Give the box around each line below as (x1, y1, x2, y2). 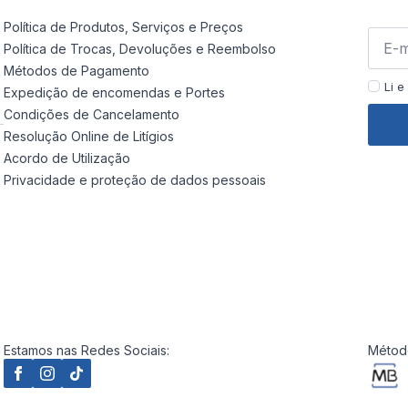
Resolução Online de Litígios (3, 127, 174, 144)
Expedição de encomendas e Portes (3, 84, 225, 100)
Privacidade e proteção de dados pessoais (3, 171, 266, 188)
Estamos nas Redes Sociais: (3, 342, 169, 358)
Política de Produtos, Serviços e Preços (3, 18, 243, 35)
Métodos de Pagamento (3, 62, 149, 78)
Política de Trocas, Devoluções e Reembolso (3, 40, 276, 56)
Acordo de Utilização (3, 149, 130, 166)
